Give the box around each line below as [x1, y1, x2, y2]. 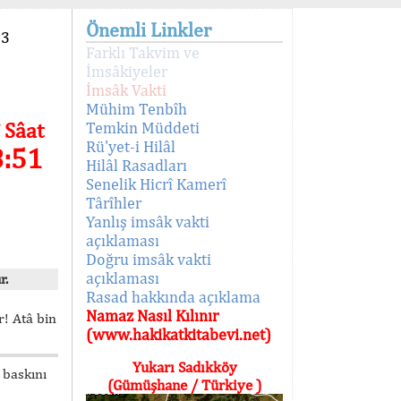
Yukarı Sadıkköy [132, 358, 237, 376]
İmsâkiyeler [86, 62, 167, 81]
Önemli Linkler [86, 18, 211, 41]
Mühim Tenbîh [86, 99, 187, 118]
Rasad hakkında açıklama [86, 287, 260, 306]
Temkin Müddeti [86, 118, 200, 137]
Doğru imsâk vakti [86, 250, 211, 269]
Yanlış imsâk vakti [86, 212, 209, 231]
